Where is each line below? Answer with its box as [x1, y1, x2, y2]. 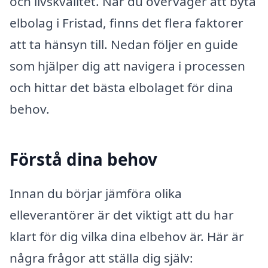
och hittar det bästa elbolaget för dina [10, 78, 233, 96]
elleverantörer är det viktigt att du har [10, 206, 234, 224]
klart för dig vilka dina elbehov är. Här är [10, 228, 244, 245]
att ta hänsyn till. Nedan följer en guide [10, 35, 238, 53]
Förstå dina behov [10, 147, 157, 170]
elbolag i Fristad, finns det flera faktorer [10, 14, 243, 31]
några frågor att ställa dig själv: [10, 249, 193, 267]
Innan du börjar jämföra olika [10, 185, 182, 202]
